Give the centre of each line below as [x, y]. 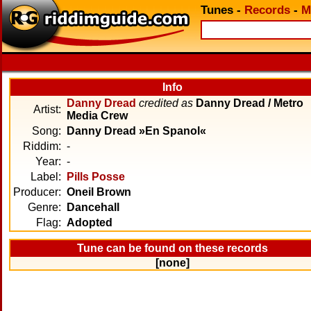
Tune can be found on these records [173, 248]
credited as [166, 103]
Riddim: [42, 146]
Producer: [37, 192]
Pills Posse [96, 177]
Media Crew [97, 116]
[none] [173, 263]
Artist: [47, 109]
